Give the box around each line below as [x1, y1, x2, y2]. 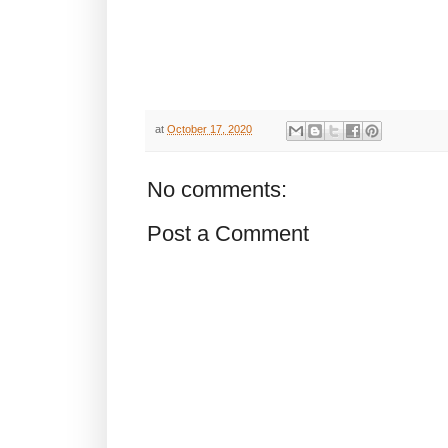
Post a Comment [147, 220, 309, 246]
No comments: [147, 176, 287, 202]
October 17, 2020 [167, 123, 252, 136]
